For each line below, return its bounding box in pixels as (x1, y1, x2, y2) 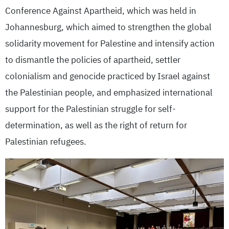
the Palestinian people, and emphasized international (5, 86, 213, 100)
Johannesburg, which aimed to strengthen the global (5, 21, 212, 34)
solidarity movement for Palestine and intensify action (5, 37, 215, 51)
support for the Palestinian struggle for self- (5, 103, 176, 116)
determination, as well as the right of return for (5, 119, 187, 132)
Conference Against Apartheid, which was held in (5, 5, 196, 18)
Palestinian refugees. (5, 135, 86, 149)
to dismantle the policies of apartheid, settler (5, 54, 180, 67)
